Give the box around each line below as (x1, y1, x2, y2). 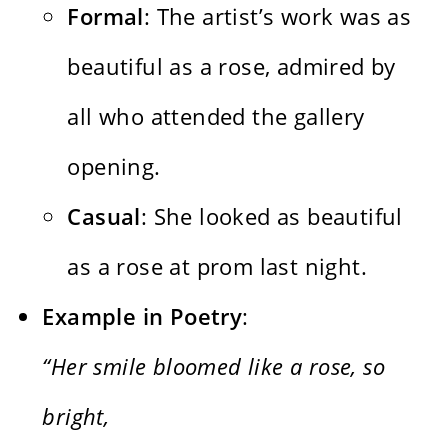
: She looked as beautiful (140, 201, 403, 232)
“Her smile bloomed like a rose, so (42, 351, 386, 382)
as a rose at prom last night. (67, 251, 368, 282)
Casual (67, 201, 141, 232)
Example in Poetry (42, 301, 243, 332)
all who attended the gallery (67, 101, 365, 132)
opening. (67, 151, 161, 182)
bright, (42, 401, 110, 432)
